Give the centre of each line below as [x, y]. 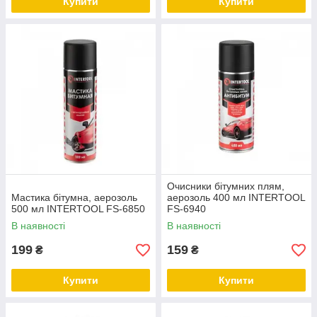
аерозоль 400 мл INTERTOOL [236, 197]
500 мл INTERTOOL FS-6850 [78, 209]
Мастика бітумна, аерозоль [74, 197]
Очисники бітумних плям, [226, 186]
